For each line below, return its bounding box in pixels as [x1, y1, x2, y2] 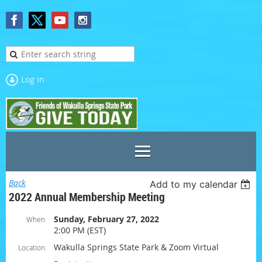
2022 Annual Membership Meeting [9, 189, 165, 205]
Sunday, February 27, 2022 [54, 213, 159, 225]
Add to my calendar [150, 178, 238, 190]
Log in [21, 74, 44, 85]
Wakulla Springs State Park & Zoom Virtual [54, 242, 219, 253]
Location [18, 243, 45, 252]
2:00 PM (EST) [54, 225, 106, 236]
